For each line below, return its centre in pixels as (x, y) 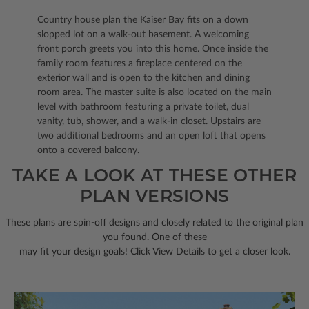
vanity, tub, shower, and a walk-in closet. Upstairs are (149, 122)
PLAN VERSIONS (154, 196)
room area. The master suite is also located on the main (154, 93)
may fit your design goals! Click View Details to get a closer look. (154, 252)
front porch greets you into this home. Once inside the (153, 49)
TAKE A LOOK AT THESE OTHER (154, 176)
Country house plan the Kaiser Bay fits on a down (143, 20)
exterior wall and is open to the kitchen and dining (143, 78)
